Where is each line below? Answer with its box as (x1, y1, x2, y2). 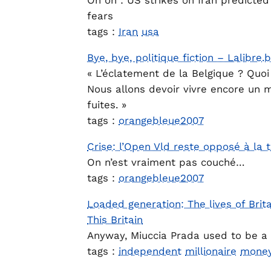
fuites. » (87, 99, 126, 111)
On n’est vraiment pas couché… (87, 155, 245, 168)
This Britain (87, 213, 143, 226)
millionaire (185, 244, 237, 257)
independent (119, 244, 181, 257)
